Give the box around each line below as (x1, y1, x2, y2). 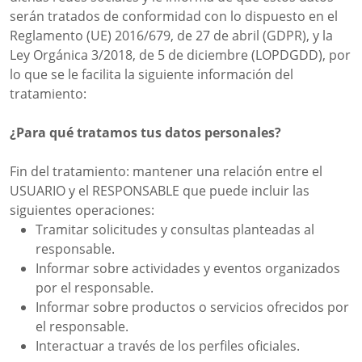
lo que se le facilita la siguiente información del (10, 65, 293, 83)
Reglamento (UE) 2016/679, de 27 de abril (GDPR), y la (10, 27, 333, 44)
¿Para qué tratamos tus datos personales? (10, 124, 281, 141)
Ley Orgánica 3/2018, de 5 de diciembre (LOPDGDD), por (10, 46, 351, 64)
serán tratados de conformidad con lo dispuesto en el (10, 7, 338, 25)
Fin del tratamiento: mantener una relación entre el (10, 162, 322, 180)
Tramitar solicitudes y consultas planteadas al (36, 221, 314, 238)
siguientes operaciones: (10, 201, 154, 219)
